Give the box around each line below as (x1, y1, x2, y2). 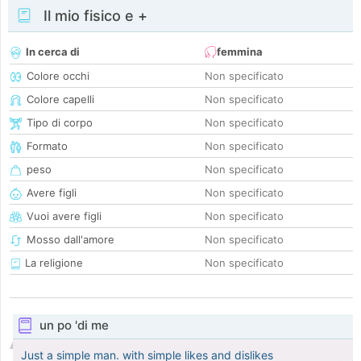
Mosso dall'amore (27, 233, 114, 247)
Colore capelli (27, 93, 94, 106)
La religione (22, 256, 83, 270)
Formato (27, 139, 68, 153)
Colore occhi (27, 69, 89, 83)
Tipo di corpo (27, 116, 93, 130)
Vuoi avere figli (27, 210, 102, 223)
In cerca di (26, 45, 80, 59)
